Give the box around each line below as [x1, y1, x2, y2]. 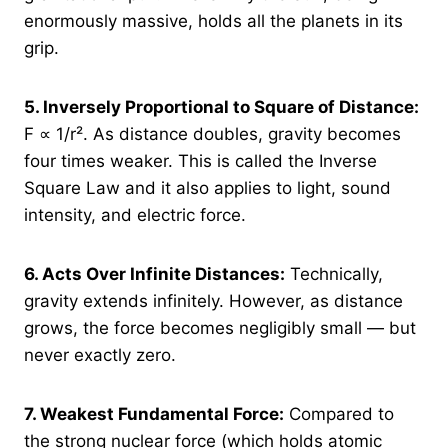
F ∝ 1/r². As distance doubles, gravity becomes [24, 123, 401, 144]
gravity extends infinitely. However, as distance [24, 290, 403, 311]
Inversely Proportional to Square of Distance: [43, 96, 419, 117]
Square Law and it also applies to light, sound [24, 177, 391, 198]
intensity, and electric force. [24, 204, 246, 225]
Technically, [285, 263, 383, 284]
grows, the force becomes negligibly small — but [24, 317, 416, 338]
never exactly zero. [24, 344, 176, 365]
